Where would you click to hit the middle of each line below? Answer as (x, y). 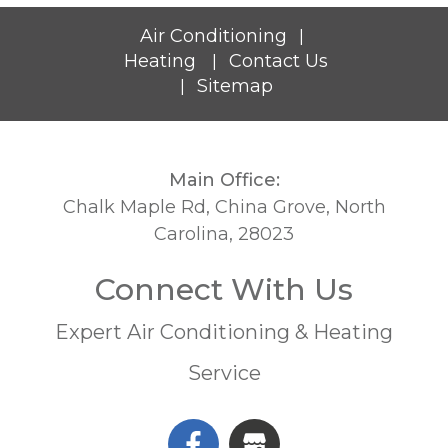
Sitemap (234, 85)
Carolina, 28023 (224, 233)
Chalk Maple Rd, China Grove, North (224, 206)
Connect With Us (224, 289)
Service (224, 372)
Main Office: (224, 179)
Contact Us (278, 60)
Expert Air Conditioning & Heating (224, 331)
